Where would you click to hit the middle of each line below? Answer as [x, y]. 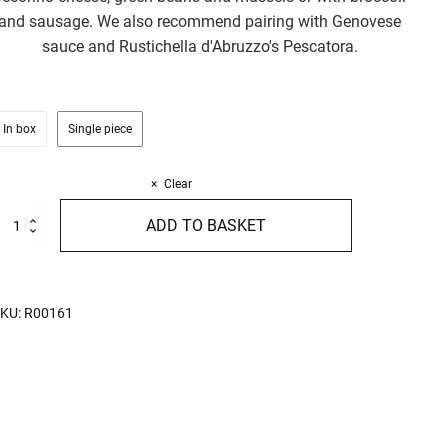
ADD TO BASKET [205, 225]
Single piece [99, 129]
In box [19, 129]
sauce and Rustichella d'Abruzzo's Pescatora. [199, 46]
